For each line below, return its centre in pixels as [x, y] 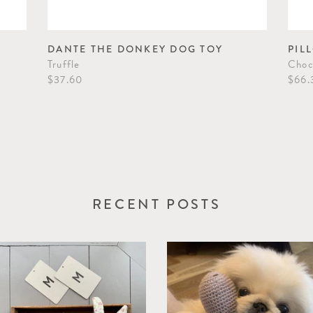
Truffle [64, 65]
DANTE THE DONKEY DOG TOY [136, 49]
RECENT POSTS [156, 205]
